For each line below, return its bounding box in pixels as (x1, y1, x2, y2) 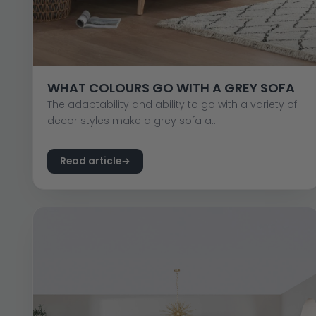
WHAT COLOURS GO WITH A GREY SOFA (47, 78, 295, 97)
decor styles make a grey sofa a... (47, 113, 218, 128)
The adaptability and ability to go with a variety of (47, 97, 297, 111)
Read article (59, 154, 121, 168)
